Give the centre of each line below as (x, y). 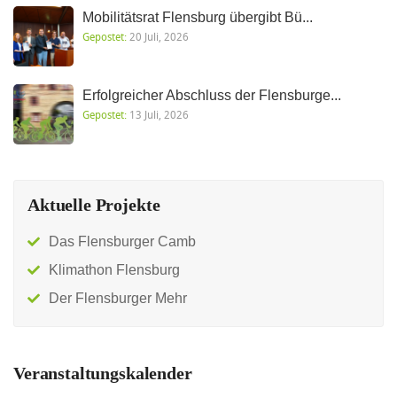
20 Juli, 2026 (158, 37)
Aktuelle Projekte (94, 205)
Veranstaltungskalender (103, 374)
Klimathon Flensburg (114, 270)
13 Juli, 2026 (158, 115)
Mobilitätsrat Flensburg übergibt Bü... (198, 18)
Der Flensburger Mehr (118, 299)
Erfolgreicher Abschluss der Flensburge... (212, 96)
